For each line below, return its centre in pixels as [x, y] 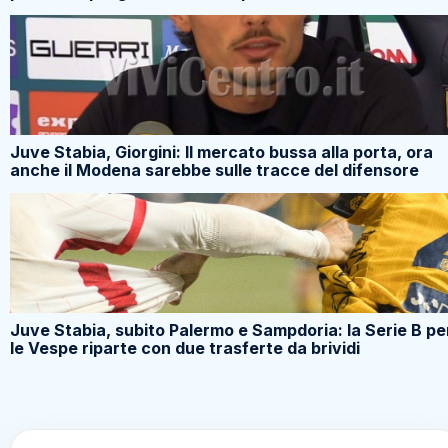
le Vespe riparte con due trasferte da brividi [185, 348]
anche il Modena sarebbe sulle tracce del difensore [214, 170]
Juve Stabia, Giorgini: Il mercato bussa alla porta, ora [221, 152]
